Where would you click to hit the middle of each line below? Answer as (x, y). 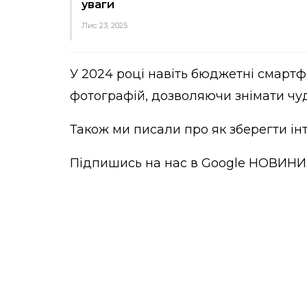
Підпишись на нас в (136, 163)
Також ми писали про (141, 129)
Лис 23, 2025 (105, 25)
